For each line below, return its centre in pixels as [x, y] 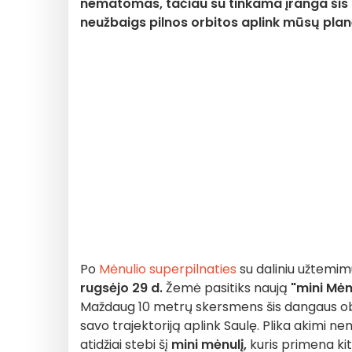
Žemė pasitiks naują [227, 288]
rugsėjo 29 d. [121, 288]
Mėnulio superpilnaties [169, 269]
